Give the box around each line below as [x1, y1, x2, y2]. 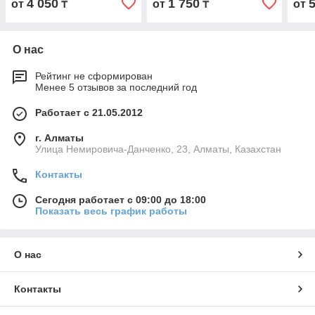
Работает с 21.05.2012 [35, 107, 143, 119]
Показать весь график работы [35, 205, 187, 217]
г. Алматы [35, 132, 84, 144]
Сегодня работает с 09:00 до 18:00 [35, 194, 206, 206]
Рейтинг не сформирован [35, 70, 153, 82]
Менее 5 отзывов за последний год [35, 82, 197, 94]
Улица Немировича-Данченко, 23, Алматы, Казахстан [35, 143, 281, 155]
